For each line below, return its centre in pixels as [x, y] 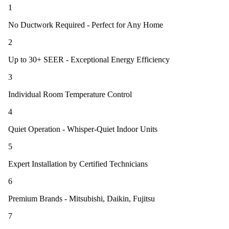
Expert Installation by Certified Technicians [78, 164]
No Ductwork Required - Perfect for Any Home [86, 25]
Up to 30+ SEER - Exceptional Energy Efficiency [89, 60]
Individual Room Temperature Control [70, 95]
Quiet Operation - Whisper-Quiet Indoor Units [83, 129]
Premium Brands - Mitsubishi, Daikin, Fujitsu [82, 199]
